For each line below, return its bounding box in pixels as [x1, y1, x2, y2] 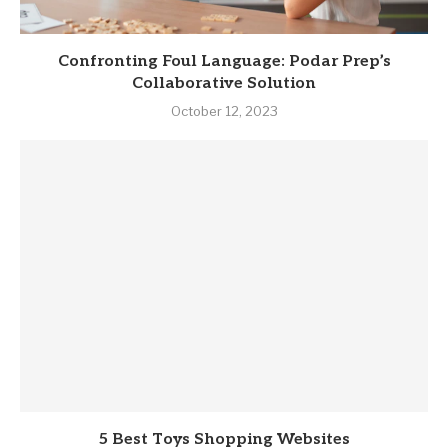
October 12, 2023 [170, 103, 278, 120]
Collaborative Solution [132, 74, 316, 94]
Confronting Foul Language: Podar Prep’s [57, 52, 391, 72]
